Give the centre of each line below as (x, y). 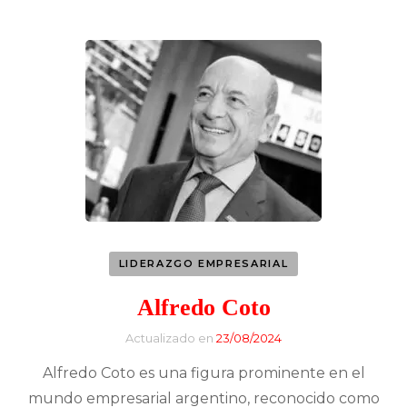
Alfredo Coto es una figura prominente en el (203, 373)
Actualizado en (171, 338)
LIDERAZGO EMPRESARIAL (203, 263)
